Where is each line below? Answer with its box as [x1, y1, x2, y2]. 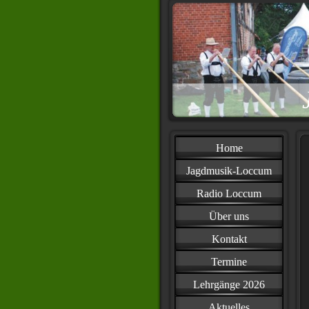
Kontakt [211, 233, 247, 245]
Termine [211, 256, 247, 268]
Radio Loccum [197, 188, 261, 199]
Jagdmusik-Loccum [186, 165, 272, 177]
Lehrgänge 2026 [193, 279, 265, 290]
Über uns [209, 210, 249, 222]
